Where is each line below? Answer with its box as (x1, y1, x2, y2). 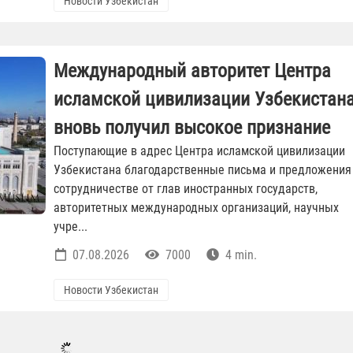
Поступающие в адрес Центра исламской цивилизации (54, 143, 345, 159)
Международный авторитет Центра (54, 60, 331, 83)
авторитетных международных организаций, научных (54, 200, 339, 216)
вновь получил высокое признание (54, 117, 330, 139)
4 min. (222, 247, 257, 263)
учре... (54, 219, 87, 235)
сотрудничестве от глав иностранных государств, (54, 181, 318, 197)
